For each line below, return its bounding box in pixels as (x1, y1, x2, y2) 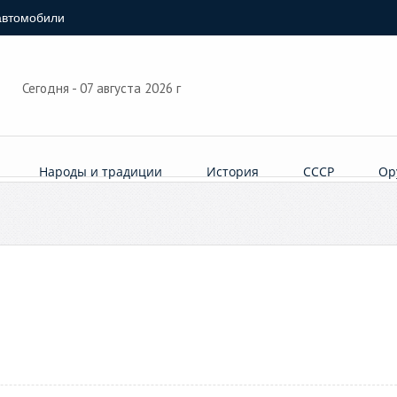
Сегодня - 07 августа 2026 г (21, 80, 184, 97)
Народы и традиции (39, 163, 163, 180)
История (206, 163, 260, 180)
